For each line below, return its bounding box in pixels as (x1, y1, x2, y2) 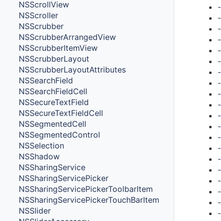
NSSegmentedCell (19, 118, 87, 129)
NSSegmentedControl (19, 129, 101, 140)
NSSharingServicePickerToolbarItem (19, 184, 153, 194)
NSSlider (19, 205, 51, 216)
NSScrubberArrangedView (19, 32, 116, 42)
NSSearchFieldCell (19, 86, 88, 96)
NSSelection (19, 140, 65, 150)
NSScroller (19, 10, 59, 20)
